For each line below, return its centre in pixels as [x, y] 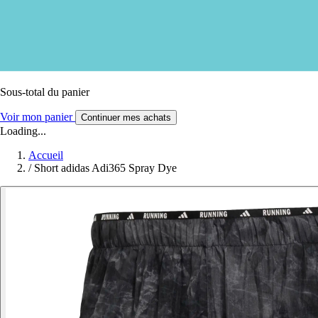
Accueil [46, 155]
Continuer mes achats [126, 117]
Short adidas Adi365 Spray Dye [105, 168]
